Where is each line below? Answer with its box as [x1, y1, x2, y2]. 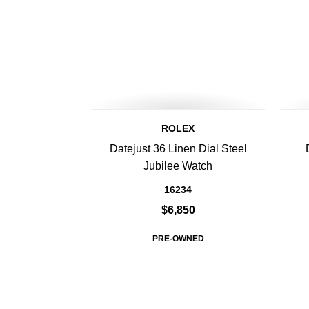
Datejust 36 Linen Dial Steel [109, 143, 247, 154]
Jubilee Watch [143, 160, 212, 172]
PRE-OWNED [152, 234, 204, 243]
